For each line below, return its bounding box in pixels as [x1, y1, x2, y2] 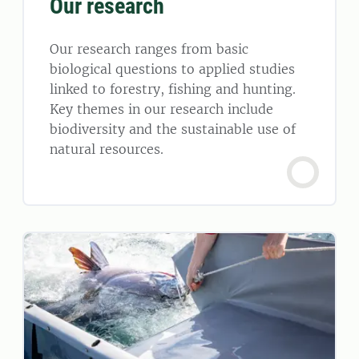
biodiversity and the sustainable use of [50, 120, 296, 137]
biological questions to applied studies [50, 60, 295, 77]
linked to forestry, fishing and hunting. [50, 80, 296, 97]
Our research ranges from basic [50, 40, 248, 57]
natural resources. [50, 140, 163, 157]
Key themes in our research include [50, 100, 273, 117]
